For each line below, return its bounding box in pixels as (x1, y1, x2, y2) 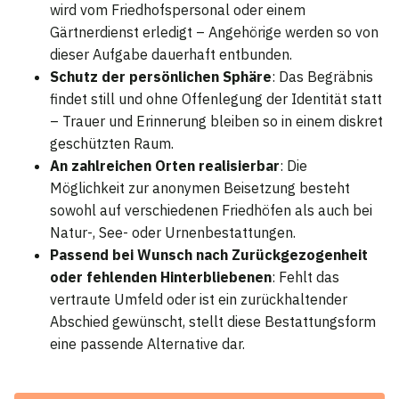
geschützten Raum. (50, 134, 174, 152)
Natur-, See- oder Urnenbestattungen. (50, 223, 296, 241)
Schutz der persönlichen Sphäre (50, 67, 272, 85)
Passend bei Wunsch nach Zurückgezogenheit (50, 245, 368, 264)
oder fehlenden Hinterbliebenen (50, 267, 272, 286)
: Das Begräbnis (272, 67, 373, 85)
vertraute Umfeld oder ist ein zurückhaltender (50, 289, 347, 308)
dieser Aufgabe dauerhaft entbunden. (50, 45, 292, 63)
